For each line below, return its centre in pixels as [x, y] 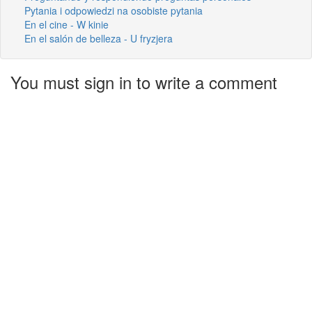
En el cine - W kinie [67, 24]
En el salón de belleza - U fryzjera [99, 38]
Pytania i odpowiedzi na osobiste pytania [114, 10]
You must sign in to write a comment [144, 81]
